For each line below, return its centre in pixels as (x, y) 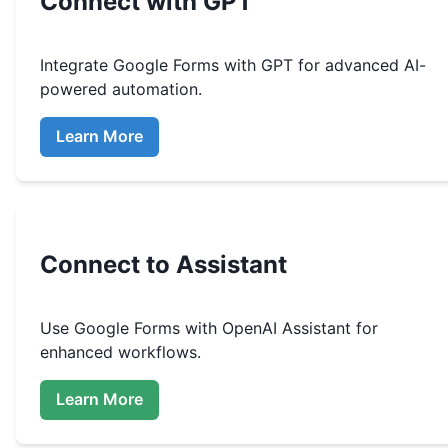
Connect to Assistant (163, 264)
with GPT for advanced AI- (322, 64)
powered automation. (121, 88)
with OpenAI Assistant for (279, 327)
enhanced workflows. (120, 351)
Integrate (76, 64)
